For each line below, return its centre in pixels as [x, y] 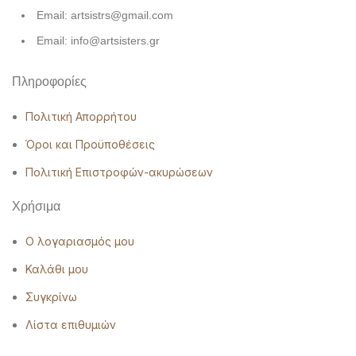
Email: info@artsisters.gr [98, 40]
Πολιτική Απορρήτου [81, 116]
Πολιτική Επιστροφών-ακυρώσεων [119, 172]
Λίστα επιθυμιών [71, 324]
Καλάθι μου [57, 269]
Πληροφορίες [49, 81]
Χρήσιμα [36, 206]
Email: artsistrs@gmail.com [105, 15]
